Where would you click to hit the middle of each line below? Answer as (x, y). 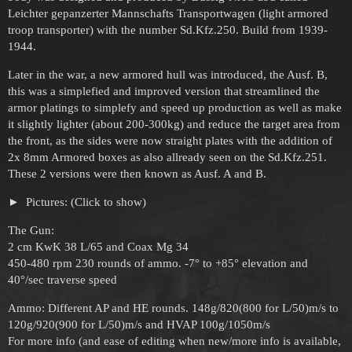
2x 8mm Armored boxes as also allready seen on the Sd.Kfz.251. (167, 157)
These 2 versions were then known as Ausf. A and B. (137, 173)
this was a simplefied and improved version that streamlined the (164, 91)
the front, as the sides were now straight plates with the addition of (170, 140)
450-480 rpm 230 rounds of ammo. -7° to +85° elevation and (158, 263)
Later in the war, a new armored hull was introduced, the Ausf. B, (168, 74)
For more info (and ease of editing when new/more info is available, (174, 341)
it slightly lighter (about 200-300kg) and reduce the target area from (174, 124)
